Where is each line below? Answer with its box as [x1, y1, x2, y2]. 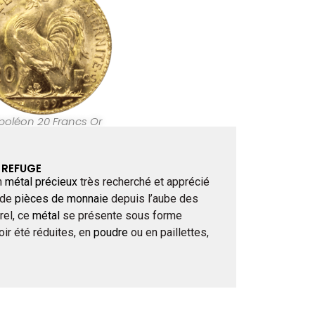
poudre [93, 226, 128, 240]
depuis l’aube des [108, 192, 198, 206]
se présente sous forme [59, 209, 182, 223]
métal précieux [4, 175, 77, 189]
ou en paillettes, [127, 226, 209, 240]
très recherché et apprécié [77, 175, 210, 189]
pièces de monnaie [14, 192, 108, 206]
